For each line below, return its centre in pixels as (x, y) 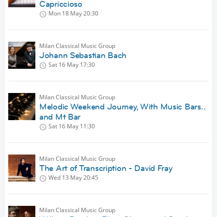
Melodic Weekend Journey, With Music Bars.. (123, 107)
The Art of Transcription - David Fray (106, 168)
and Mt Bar (60, 117)
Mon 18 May (65, 14)
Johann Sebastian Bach (83, 55)
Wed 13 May (65, 178)
